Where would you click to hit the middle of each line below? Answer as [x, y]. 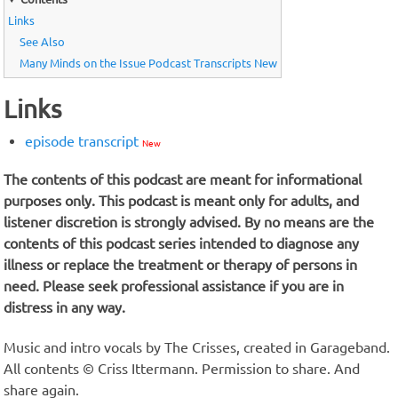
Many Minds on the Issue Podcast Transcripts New [148, 63]
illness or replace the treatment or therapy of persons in [180, 264]
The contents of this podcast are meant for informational [183, 179]
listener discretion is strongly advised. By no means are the [189, 222]
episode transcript [84, 141]
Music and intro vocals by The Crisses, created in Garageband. [197, 347]
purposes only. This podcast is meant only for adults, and [181, 200]
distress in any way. [64, 307]
